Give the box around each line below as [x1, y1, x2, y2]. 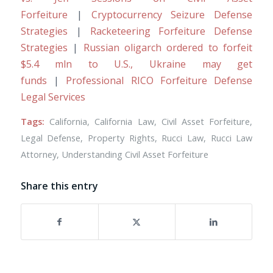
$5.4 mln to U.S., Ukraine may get [20, 57, 253, 71]
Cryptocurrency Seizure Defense [91, 7, 253, 21]
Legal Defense [20, 132, 81, 144]
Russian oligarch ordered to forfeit [83, 40, 253, 54]
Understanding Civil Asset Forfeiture [61, 149, 208, 161]
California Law [94, 116, 154, 128]
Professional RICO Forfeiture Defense [66, 73, 253, 87]
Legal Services [20, 90, 85, 104]
